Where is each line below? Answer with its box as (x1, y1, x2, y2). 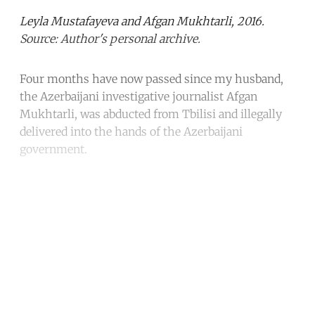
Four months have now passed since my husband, (20, 72, 283, 86)
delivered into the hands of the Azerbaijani (20, 124, 243, 139)
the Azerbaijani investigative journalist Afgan (20, 89, 257, 104)
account (116, 230, 199, 258)
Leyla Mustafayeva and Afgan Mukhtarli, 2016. (20, 14, 264, 29)
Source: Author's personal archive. (20, 32, 200, 46)
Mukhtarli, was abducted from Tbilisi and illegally (20, 107, 282, 122)
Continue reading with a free (20, 199, 295, 227)
